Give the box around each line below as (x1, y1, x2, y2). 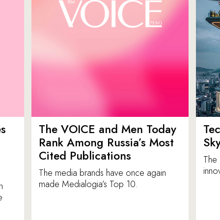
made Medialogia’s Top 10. (39, 178, 138, 191)
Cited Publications (39, 147, 131, 165)
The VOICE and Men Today (39, 121, 176, 138)
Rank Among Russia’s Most (39, 134, 174, 151)
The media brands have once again (39, 166, 166, 180)
